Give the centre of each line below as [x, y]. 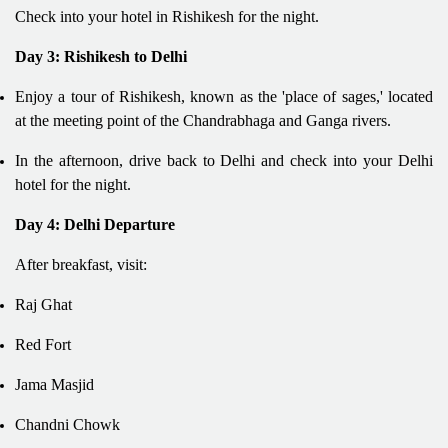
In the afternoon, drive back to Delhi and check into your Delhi [224, 160]
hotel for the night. [73, 184]
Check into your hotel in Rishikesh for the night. [167, 16]
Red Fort [43, 344]
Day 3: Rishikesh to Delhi [101, 56]
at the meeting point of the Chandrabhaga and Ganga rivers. [203, 120]
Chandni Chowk [67, 424]
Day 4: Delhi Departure [95, 224]
